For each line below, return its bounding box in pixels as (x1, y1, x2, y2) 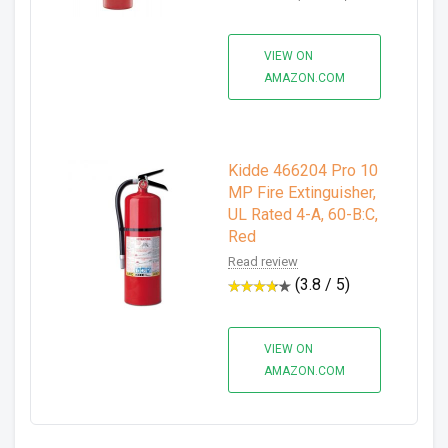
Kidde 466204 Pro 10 (228, 161, 378, 180)
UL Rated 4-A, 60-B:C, (228, 205, 378, 224)
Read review (228, 254, 298, 269)
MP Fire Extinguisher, (228, 183, 376, 202)
